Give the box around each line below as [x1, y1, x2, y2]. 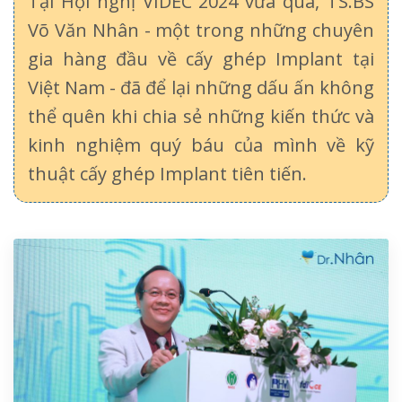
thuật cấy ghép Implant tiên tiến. [28, 161, 307, 186]
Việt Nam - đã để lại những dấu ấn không [28, 74, 374, 100]
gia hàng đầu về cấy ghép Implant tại [28, 46, 374, 71]
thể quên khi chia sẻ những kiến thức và [28, 103, 374, 128]
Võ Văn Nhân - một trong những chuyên [28, 17, 374, 42]
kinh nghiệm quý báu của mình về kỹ [28, 132, 374, 157]
